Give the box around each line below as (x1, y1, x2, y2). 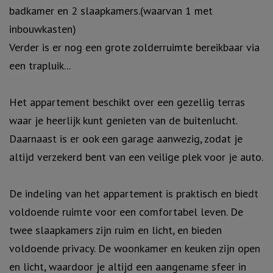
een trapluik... (9, 58, 71, 73)
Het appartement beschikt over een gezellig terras (9, 94, 245, 109)
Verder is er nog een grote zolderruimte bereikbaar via (9, 40, 260, 54)
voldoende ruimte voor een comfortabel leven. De (9, 204, 243, 219)
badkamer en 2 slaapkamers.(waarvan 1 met (9, 3, 213, 18)
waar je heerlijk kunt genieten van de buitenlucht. (9, 113, 237, 127)
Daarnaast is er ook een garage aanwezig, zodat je (9, 131, 243, 146)
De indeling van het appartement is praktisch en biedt (9, 186, 258, 200)
